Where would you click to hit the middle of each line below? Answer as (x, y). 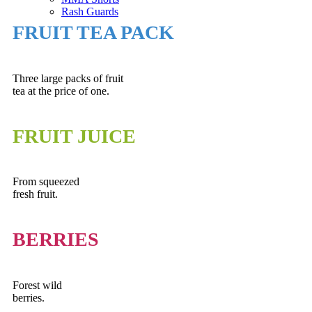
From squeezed (46, 182)
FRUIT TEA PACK (93, 33)
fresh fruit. (35, 194)
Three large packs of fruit (68, 78)
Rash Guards (90, 11)
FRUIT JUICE (74, 136)
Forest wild (37, 285)
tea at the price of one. (61, 91)
